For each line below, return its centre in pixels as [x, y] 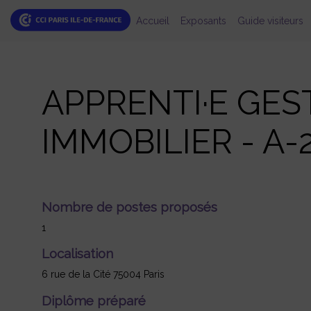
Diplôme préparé [94, 300]
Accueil [152, 21]
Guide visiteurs [270, 21]
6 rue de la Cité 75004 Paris [103, 275]
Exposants [203, 21]
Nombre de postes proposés [129, 207]
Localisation [77, 254]
